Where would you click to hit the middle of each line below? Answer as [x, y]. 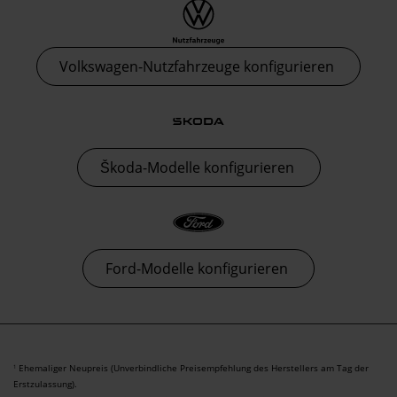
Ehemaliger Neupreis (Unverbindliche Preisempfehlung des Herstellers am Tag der [192, 368]
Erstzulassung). [45, 384]
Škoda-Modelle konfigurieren [198, 168]
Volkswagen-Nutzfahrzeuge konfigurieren [198, 67]
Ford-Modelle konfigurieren [198, 269]
